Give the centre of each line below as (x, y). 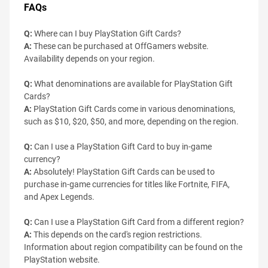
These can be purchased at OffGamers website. (120, 46)
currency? (42, 159)
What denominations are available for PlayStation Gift (133, 83)
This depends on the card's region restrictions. (117, 234)
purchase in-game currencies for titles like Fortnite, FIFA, (127, 184)
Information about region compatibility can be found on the (133, 247)
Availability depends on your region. (89, 58)
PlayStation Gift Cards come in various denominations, (133, 109)
